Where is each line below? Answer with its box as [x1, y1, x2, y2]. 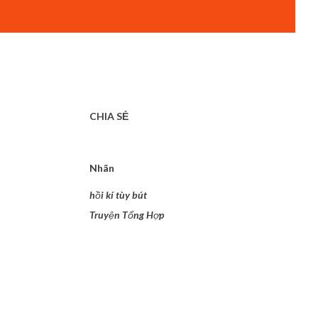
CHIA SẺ [89, 110, 128, 122]
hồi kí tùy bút [89, 189, 147, 201]
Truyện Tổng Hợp [89, 209, 164, 221]
